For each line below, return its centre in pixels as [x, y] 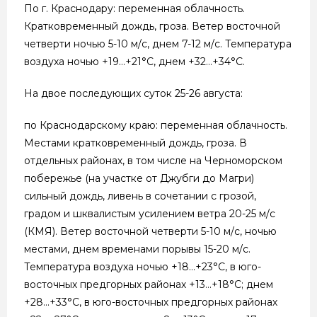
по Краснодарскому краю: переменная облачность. [156, 125]
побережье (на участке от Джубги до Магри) [139, 178]
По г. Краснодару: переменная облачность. [134, 8]
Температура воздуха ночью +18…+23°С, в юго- [143, 266]
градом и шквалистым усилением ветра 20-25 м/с [150, 213]
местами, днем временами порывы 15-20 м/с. [137, 249]
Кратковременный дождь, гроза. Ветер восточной [152, 26]
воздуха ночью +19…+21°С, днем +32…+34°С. [134, 61]
